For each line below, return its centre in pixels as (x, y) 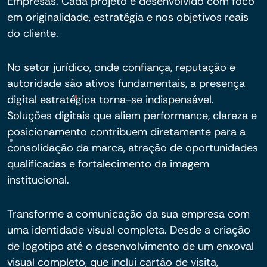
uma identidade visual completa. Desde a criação (129, 230)
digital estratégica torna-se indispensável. (111, 100)
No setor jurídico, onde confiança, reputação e (121, 67)
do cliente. (33, 33)
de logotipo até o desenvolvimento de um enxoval (131, 246)
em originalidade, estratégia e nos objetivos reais (128, 17)
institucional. (38, 180)
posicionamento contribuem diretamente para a (126, 132)
